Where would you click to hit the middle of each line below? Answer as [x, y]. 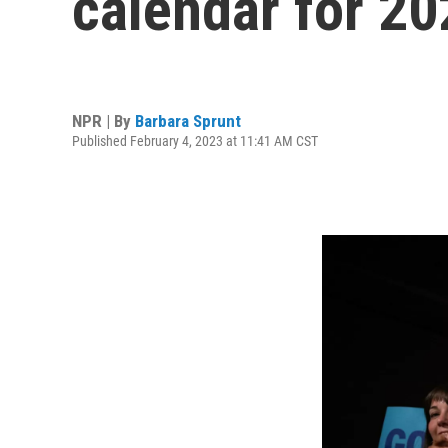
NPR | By [103, 120]
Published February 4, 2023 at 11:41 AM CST [195, 140]
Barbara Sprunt [188, 120]
